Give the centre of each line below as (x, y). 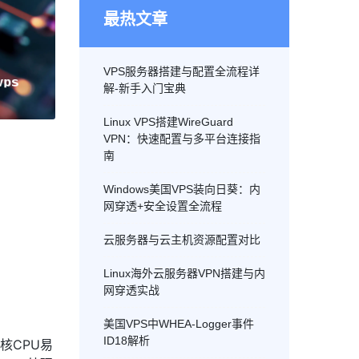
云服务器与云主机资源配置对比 (182, 240)
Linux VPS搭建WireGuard (168, 122)
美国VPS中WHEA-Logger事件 (178, 324)
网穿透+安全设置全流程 (162, 206)
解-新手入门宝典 (144, 88)
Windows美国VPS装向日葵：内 (182, 189)
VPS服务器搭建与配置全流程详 (181, 71)
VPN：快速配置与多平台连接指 (182, 139)
